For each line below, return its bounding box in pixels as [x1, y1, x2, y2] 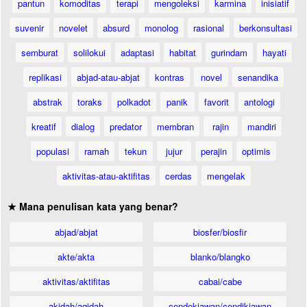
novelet [59, 21, 88, 34]
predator [109, 120, 142, 133]
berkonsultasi [239, 21, 292, 34]
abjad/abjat [54, 225, 98, 238]
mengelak [206, 169, 245, 182]
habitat [169, 46, 196, 59]
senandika [238, 71, 278, 84]
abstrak [32, 95, 62, 108]
